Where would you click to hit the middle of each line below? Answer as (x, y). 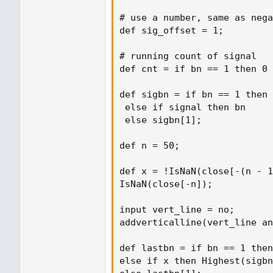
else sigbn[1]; (161, 120)
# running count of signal (188, 56)
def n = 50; (150, 145)
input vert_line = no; (177, 209)
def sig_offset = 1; (172, 30)
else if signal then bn (183, 107)
